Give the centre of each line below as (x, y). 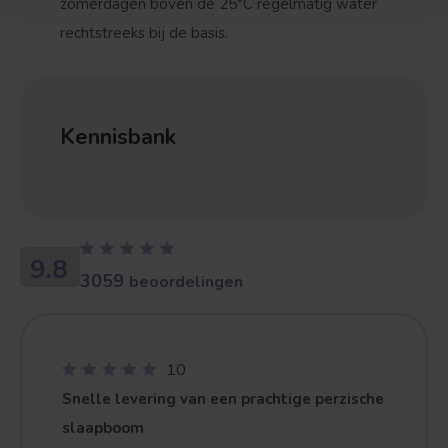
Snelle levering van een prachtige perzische (223, 399)
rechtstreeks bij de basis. (144, 33)
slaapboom (103, 428)
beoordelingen (186, 282)
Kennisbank (118, 137)
